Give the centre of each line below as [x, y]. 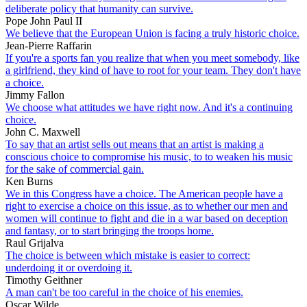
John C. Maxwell [43, 132]
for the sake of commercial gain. [75, 169]
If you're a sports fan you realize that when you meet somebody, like [152, 58]
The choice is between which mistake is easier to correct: [128, 255]
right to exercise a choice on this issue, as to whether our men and [147, 206]
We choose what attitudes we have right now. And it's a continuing [149, 107]
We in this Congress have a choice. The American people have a [144, 193]
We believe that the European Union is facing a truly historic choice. [152, 33]
